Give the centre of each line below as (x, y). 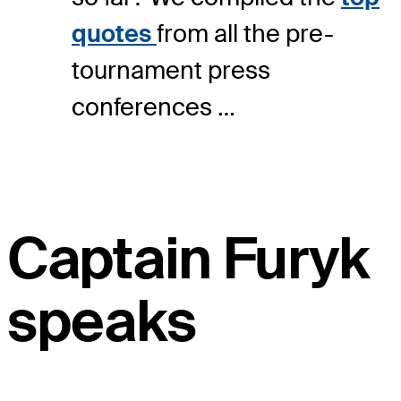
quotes (114, 33)
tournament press (171, 70)
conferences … (154, 107)
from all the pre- (245, 33)
